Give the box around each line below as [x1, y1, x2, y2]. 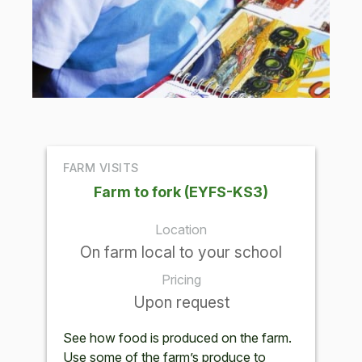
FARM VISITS [63, 160, 139, 175]
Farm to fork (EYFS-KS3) [94, 183, 268, 201]
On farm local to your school [80, 242, 282, 263]
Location [155, 221, 207, 238]
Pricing [161, 271, 201, 288]
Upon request [133, 293, 229, 313]
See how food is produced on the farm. [63, 330, 293, 347]
